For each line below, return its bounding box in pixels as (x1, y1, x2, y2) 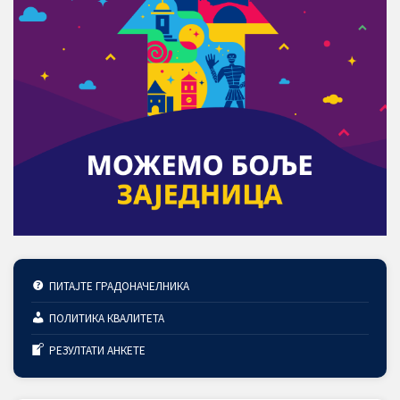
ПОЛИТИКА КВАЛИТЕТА (48, 311, 164, 327)
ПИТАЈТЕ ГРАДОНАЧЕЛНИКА (48, 279, 189, 295)
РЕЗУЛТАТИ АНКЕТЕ (48, 343, 146, 359)
